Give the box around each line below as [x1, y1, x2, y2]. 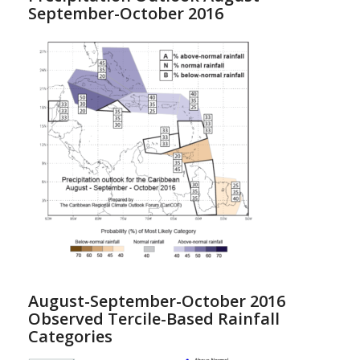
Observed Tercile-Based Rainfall [27, 308, 280, 330]
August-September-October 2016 [27, 290, 285, 313]
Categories [27, 325, 112, 348]
